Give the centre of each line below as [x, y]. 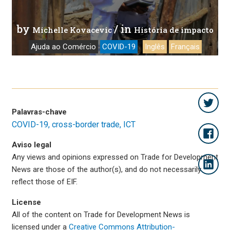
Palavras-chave [39, 112]
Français [186, 47]
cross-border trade [86, 124]
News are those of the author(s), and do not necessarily [107, 169]
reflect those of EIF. [45, 182]
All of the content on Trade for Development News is [101, 215]
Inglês [155, 47]
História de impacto [174, 30]
